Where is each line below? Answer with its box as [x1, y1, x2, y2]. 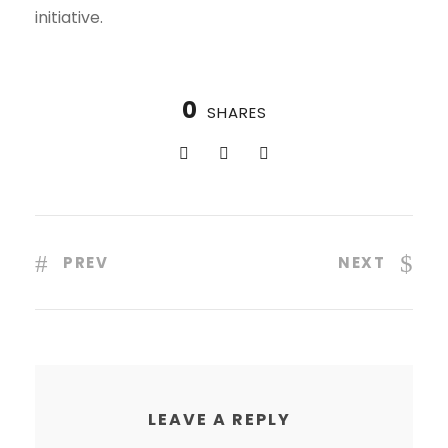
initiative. [35, 6, 103, 29]
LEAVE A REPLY [147, 408, 291, 432]
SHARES [206, 102, 267, 123]
